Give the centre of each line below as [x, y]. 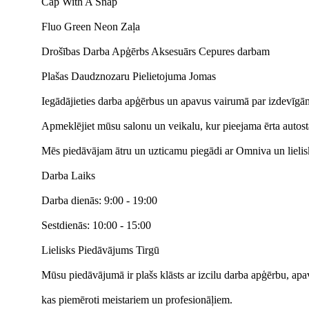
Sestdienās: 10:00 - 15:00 [96, 225]
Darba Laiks [68, 176]
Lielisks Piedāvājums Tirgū [100, 250]
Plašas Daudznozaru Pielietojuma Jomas [129, 76]
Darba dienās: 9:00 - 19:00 [99, 200]
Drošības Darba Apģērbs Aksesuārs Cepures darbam [156, 51]
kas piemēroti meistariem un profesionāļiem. [137, 300]
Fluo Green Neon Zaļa [91, 27]
